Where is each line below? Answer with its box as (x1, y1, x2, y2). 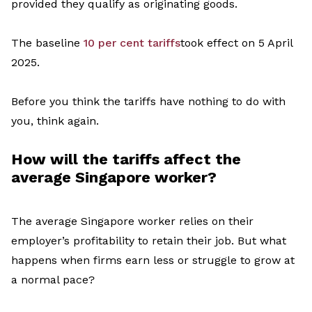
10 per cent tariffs (84, 36, 180, 50)
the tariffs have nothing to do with (103, 95, 286, 109)
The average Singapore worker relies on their (11, 214, 253, 228)
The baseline (11, 36, 84, 50)
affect (159, 150, 215, 169)
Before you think (11, 95, 103, 109)
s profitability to (64, 234, 152, 248)
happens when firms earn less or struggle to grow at (11, 253, 295, 267)
